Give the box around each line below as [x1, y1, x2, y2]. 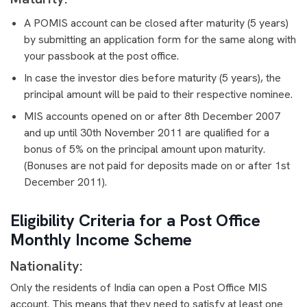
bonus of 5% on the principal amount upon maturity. [24, 141, 265, 156]
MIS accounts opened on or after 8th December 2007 [24, 108, 280, 123]
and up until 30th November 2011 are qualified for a [24, 125, 269, 140]
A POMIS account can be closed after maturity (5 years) [24, 15, 288, 30]
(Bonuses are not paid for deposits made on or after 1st [24, 158, 290, 173]
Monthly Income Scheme [10, 228, 192, 250]
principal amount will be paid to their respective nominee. [24, 86, 295, 101]
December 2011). [24, 174, 107, 189]
